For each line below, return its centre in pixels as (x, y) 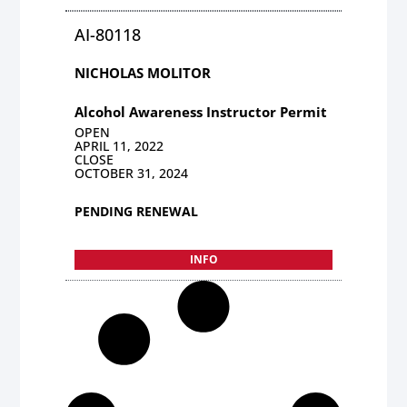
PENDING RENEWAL (137, 211)
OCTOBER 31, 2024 (132, 173)
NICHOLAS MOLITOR (143, 72)
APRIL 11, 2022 (119, 145)
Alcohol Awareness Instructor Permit (201, 111)
